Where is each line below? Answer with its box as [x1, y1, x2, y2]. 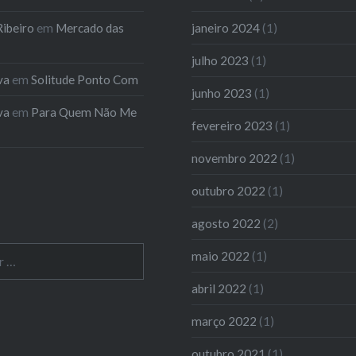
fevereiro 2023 [192, 118, 273, 133]
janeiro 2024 [192, 20, 261, 35]
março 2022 [192, 313, 257, 328]
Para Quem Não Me [30, 104, 137, 119]
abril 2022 [192, 281, 247, 296]
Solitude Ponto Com [30, 72, 138, 87]
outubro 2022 [192, 183, 266, 198]
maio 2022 [192, 248, 250, 263]
